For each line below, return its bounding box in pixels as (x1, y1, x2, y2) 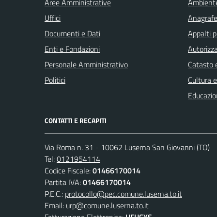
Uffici (45, 12, 61, 24)
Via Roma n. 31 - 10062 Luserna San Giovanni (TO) (45, 141, 210, 153)
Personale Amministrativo (45, 58, 128, 70)
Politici (45, 74, 65, 86)
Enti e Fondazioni (45, 43, 100, 55)
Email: (45, 199, 66, 211)
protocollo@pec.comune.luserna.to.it (65, 187, 182, 200)
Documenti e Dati (45, 27, 100, 39)
